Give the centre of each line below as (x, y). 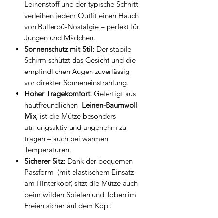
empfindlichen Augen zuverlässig (77, 72)
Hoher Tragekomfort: (58, 94)
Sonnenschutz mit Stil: (59, 49)
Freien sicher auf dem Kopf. (68, 206)
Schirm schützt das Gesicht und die (80, 60)
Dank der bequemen (99, 161)
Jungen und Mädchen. (60, 38)
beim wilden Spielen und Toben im (80, 195)
